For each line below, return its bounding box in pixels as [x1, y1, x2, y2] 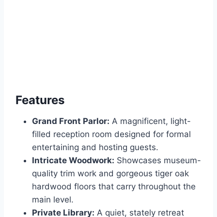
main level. [32, 194, 74, 204]
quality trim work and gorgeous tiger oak [32, 168, 189, 178]
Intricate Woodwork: [32, 155, 114, 165]
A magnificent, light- [109, 116, 191, 126]
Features [15, 93, 64, 107]
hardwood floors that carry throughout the [32, 181, 196, 191]
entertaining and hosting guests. [32, 142, 158, 152]
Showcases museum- [114, 155, 201, 165]
